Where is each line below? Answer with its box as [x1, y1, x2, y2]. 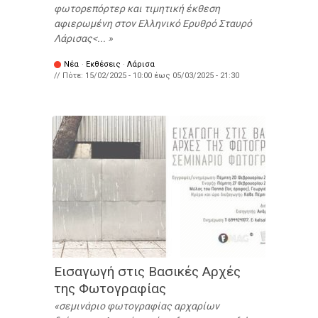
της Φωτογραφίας [54, 280, 166, 297]
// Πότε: [54, 71, 85, 81]
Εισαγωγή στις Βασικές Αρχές [54, 263, 241, 280]
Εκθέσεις [86, 60, 121, 70]
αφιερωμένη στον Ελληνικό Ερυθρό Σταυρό [54, 18, 252, 30]
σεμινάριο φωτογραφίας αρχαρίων [59, 300, 219, 312]
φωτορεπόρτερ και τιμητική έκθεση [54, 3, 220, 15]
